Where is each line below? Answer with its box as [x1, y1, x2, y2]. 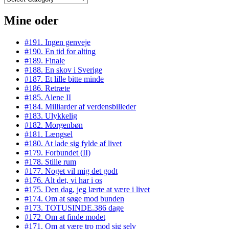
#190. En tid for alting [25, 47, 96, 56]
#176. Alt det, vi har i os [25, 176, 102, 185]
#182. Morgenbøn [25, 121, 83, 130]
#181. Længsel [25, 130, 73, 139]
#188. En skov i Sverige [25, 65, 102, 75]
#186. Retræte [25, 84, 70, 93]
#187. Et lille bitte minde [25, 75, 104, 84]
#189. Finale [25, 56, 65, 65]
